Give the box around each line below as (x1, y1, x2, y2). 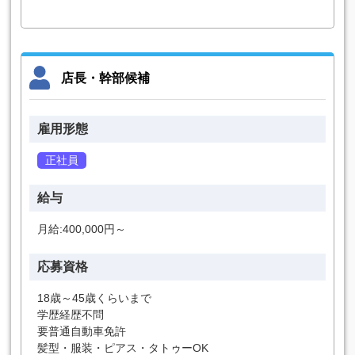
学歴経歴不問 (37, 308, 104, 321)
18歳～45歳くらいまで (37, 292, 151, 304)
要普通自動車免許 (37, 325, 126, 338)
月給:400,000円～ (37, 223, 126, 235)
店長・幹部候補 (61, 71, 150, 85)
